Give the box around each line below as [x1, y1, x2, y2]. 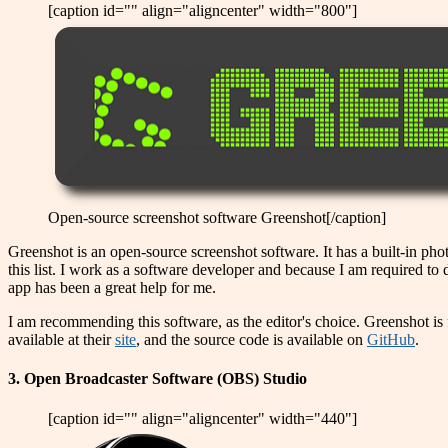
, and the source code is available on [136, 331, 367, 349]
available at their [8, 331, 115, 349]
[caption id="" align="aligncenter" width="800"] [48, 2, 357, 20]
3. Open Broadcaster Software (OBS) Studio [8, 370, 307, 388]
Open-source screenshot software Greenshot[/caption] [48, 209, 386, 227]
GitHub [367, 331, 415, 349]
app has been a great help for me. [8, 279, 216, 297]
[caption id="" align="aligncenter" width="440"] [48, 409, 357, 427]
